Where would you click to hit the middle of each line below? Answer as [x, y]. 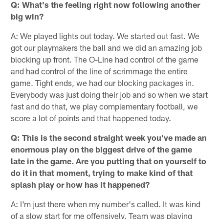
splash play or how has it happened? [80, 185]
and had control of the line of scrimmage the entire [99, 71]
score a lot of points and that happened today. [91, 118]
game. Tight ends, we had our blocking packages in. [103, 83]
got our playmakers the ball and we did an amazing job [107, 48]
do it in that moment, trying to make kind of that [102, 173]
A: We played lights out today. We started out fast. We [105, 36]
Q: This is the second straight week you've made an [109, 138]
